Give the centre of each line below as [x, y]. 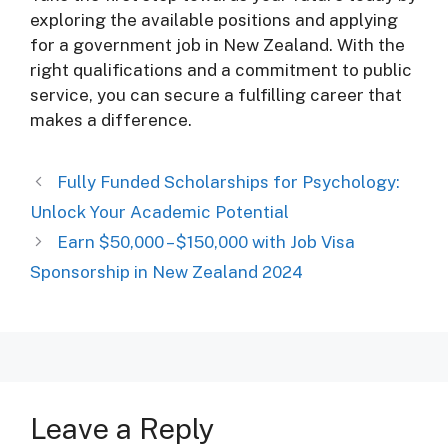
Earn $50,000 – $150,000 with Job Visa [206, 241]
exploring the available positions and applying [214, 19]
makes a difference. [111, 119]
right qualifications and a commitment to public [221, 69]
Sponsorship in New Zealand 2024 [166, 271]
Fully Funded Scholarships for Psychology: [229, 181]
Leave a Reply [122, 428]
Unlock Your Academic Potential [159, 211]
